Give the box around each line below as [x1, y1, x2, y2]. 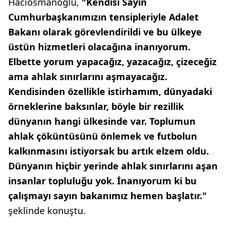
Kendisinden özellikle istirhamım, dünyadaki [8, 85, 212, 98]
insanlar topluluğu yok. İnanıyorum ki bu [8, 175, 197, 187]
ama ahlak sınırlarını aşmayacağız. [8, 70, 167, 83]
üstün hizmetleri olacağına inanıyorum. [8, 41, 190, 53]
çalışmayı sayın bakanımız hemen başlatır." [8, 189, 207, 202]
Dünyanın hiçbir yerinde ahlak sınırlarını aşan [8, 160, 218, 172]
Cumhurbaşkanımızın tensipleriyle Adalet [8, 11, 199, 24]
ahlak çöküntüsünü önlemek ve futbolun [8, 130, 197, 143]
